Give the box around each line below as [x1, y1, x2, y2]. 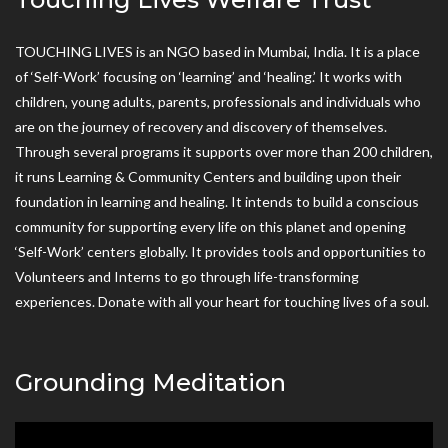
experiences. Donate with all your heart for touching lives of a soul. [15, 293, 429, 311]
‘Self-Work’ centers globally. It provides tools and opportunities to [15, 243, 426, 261]
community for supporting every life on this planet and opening [15, 218, 406, 236]
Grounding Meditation [15, 368, 286, 398]
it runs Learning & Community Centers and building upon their [15, 168, 401, 186]
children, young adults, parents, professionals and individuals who [15, 93, 421, 111]
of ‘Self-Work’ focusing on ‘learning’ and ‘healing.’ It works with [15, 68, 402, 86]
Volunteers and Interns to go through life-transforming [15, 268, 359, 286]
